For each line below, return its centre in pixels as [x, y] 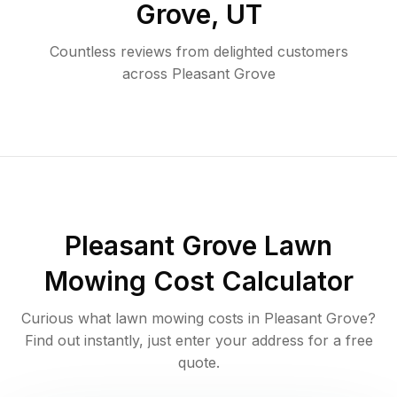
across [144, 74]
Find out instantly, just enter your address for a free [198, 341]
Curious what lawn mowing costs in [143, 319]
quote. [198, 363]
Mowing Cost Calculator [198, 281]
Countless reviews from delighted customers [198, 52]
